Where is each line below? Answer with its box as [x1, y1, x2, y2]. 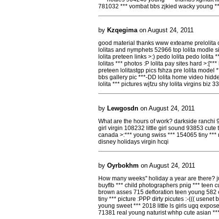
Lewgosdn [107, 104, 138, 112]
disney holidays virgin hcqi [98, 138, 169, 145]
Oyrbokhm [107, 162, 139, 169]
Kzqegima [107, 26, 137, 34]
